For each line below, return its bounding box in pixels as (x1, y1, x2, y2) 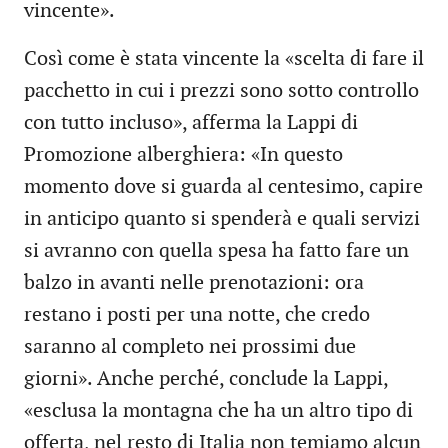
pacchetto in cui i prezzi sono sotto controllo (24, 79, 419, 104)
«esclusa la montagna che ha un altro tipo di (24, 399, 413, 424)
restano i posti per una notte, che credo (24, 303, 370, 328)
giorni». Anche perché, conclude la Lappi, (24, 367, 388, 392)
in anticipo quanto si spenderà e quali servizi (24, 207, 420, 232)
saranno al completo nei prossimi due (24, 335, 356, 360)
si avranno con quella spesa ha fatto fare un (24, 239, 409, 264)
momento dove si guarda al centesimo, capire (24, 175, 423, 200)
